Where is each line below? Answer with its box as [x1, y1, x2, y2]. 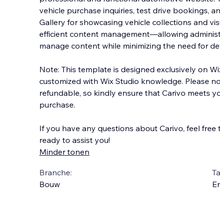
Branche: [39, 167, 72, 177]
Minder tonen [39, 147, 89, 157]
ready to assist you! [39, 135, 110, 145]
